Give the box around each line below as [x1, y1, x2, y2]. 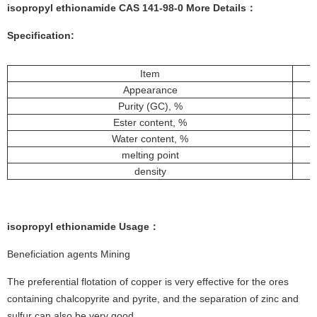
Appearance [122, 84, 178, 96]
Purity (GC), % [117, 100, 183, 113]
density [134, 166, 166, 178]
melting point [121, 149, 179, 161]
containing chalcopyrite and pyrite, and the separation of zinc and [7, 293, 299, 305]
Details [213, 2, 246, 14]
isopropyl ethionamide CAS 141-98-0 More [7, 2, 210, 14]
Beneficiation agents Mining [7, 248, 130, 260]
